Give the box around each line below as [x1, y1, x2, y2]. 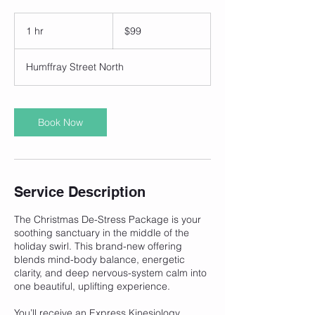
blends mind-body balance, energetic [14, 252, 185, 266]
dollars [112, 28, 134, 37]
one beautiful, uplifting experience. [14, 279, 170, 292]
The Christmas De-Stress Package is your [14, 212, 201, 226]
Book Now [38, 115, 83, 129]
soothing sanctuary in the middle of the [14, 226, 189, 239]
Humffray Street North [26, 60, 124, 73]
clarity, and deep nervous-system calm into [14, 266, 207, 279]
